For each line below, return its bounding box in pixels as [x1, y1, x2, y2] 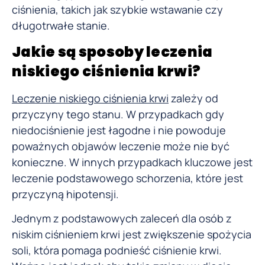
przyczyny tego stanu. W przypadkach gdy [12, 106, 224, 121]
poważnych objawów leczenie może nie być [12, 138, 230, 153]
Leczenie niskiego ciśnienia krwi [12, 91, 169, 105]
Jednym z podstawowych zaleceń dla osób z [12, 211, 232, 226]
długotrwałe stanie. [12, 18, 110, 33]
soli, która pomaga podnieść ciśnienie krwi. [12, 243, 222, 258]
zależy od [169, 91, 218, 105]
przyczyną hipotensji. [12, 186, 119, 201]
